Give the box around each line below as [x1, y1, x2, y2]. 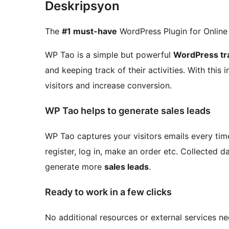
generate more [45, 161, 104, 172]
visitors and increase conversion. [45, 80, 172, 91]
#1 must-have [62, 26, 117, 37]
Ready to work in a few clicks [45, 186, 172, 197]
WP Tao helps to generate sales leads [45, 105, 211, 117]
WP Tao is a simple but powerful [45, 50, 173, 60]
